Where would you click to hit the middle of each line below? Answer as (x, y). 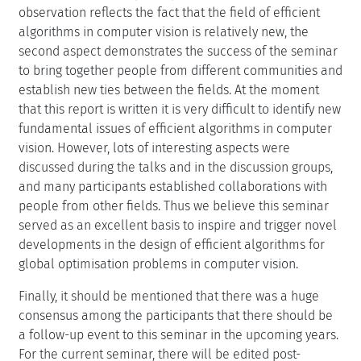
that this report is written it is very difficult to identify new (180, 109)
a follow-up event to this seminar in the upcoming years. (178, 334)
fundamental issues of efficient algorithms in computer (175, 128)
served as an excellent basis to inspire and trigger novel (178, 225)
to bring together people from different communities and (180, 70)
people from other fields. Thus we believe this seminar (174, 205)
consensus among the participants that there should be (176, 315)
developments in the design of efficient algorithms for (172, 244)
